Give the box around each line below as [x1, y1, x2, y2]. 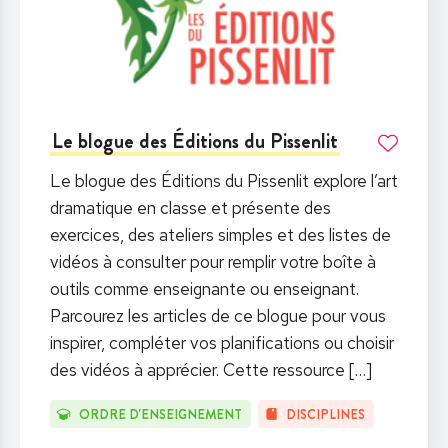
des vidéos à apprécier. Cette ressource [50, 358, 349, 381]
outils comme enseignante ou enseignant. [50, 277, 359, 300]
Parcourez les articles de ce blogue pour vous [50, 304, 386, 327]
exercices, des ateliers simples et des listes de [50, 223, 391, 246]
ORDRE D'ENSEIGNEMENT [78, 404, 242, 424]
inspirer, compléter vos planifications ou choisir [50, 331, 394, 354]
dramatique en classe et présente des [50, 196, 331, 219]
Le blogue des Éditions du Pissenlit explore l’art [50, 169, 398, 192]
